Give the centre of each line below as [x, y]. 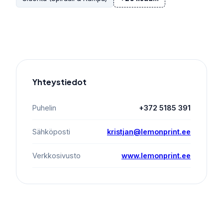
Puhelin [44, 108]
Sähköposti [51, 132]
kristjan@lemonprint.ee [149, 132]
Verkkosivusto [56, 156]
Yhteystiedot [59, 82]
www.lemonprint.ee [156, 156]
